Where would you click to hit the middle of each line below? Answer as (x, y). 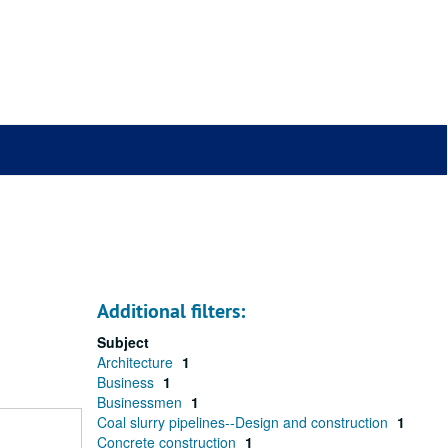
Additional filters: (171, 311)
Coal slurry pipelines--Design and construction (244, 422)
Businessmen (141, 402)
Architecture (137, 362)
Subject (123, 342)
